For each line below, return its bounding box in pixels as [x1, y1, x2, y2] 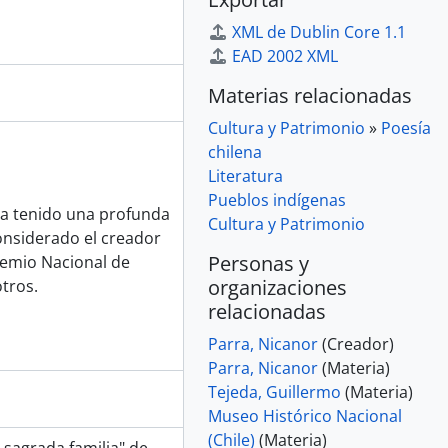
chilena [208, 141, 262, 163]
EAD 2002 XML [232, 45, 338, 67]
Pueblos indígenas [208, 189, 346, 211]
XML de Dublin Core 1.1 [232, 21, 406, 43]
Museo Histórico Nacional [208, 405, 402, 427]
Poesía [381, 117, 431, 139]
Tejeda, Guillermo [208, 381, 341, 403]
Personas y [208, 250, 309, 277]
